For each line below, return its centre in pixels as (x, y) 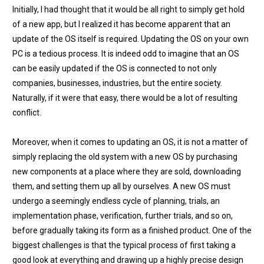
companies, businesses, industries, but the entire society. (117, 83)
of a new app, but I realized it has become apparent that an (121, 24)
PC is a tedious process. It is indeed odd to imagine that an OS (126, 54)
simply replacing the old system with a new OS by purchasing (125, 157)
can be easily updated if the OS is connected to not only (115, 68)
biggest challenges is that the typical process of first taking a (124, 245)
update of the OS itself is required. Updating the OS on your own (131, 39)
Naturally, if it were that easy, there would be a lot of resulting (125, 98)
